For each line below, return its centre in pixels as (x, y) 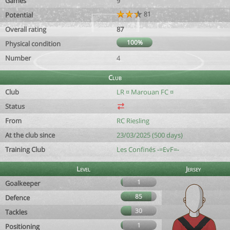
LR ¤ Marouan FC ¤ (145, 92)
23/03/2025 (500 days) (150, 135)
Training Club (25, 149)
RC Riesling (133, 121)
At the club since (30, 135)
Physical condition (33, 44)
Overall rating (26, 29)
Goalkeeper (23, 183)
